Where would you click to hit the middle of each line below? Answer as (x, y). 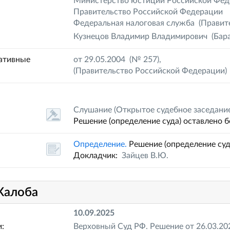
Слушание (93, 110)
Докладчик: (98, 156)
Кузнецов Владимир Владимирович (141, 36)
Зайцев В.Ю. (145, 156)
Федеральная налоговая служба (135, 23)
